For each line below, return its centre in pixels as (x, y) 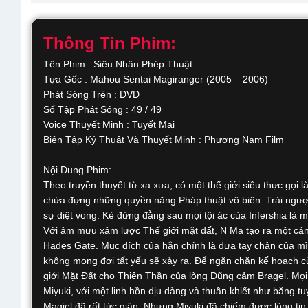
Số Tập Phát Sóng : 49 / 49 (102, 109)
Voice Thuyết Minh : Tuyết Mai (109, 124)
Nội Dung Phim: (77, 170)
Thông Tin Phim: (110, 43)
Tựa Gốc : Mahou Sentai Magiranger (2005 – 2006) (156, 79)
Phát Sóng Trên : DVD (91, 94)
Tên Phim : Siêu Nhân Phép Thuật (118, 64)
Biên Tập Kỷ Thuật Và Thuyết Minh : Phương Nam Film (164, 140)
